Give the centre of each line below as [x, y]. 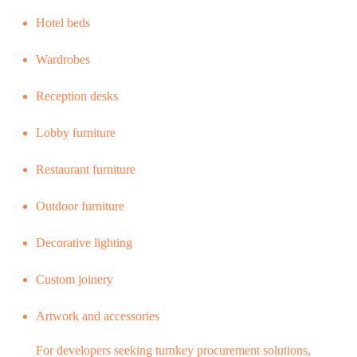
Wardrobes [63, 59]
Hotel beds [63, 22]
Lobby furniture [76, 132]
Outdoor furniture [80, 206]
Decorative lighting [84, 242]
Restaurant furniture [86, 169]
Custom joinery [75, 279]
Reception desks [77, 96]
